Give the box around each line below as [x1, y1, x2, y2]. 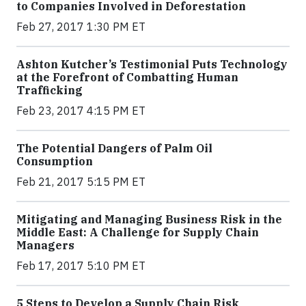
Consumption [16, 154, 93, 169]
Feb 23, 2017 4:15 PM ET [16, 104, 145, 118]
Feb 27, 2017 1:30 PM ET [16, 20, 145, 34]
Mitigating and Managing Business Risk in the [16, 212, 282, 227]
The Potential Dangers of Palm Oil [16, 141, 212, 156]
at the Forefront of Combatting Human [16, 70, 238, 85]
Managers [16, 238, 74, 253]
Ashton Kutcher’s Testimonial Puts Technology [16, 57, 288, 72]
